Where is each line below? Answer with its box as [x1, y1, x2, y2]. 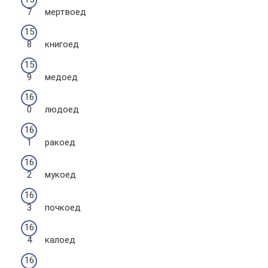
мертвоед [45, 6, 86, 17]
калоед [45, 234, 75, 245]
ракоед [45, 136, 75, 148]
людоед [45, 104, 79, 115]
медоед [45, 71, 78, 83]
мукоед [45, 169, 76, 180]
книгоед [45, 39, 79, 50]
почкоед [45, 202, 81, 213]
